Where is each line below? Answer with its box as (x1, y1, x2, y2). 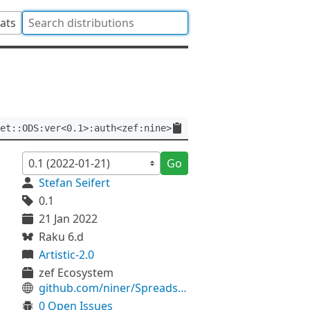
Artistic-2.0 (39, 247, 94, 262)
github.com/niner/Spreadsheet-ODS (178, 280, 187, 295)
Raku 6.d (39, 229, 84, 244)
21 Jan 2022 (39, 211, 98, 226)
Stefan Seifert (39, 175, 110, 190)
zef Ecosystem (39, 265, 113, 280)
